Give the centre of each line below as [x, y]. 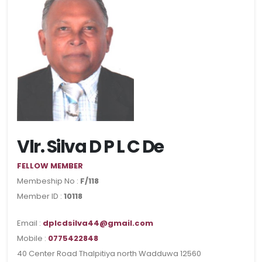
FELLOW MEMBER [50, 166]
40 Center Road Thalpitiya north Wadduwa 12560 [109, 254]
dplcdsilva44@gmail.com [98, 223]
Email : [30, 223]
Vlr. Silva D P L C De [90, 147]
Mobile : [32, 239]
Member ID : [40, 196]
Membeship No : [49, 181]
